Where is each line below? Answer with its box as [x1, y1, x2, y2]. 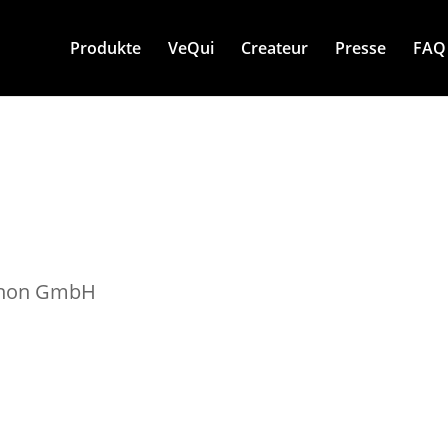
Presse [334, 37, 386, 59]
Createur [240, 37, 308, 59]
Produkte [69, 37, 141, 59]
